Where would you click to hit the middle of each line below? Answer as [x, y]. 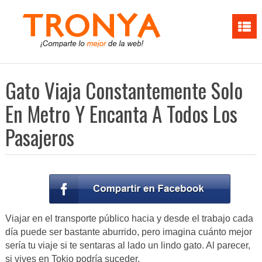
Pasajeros [39, 137]
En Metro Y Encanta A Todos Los [121, 113]
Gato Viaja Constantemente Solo [124, 90]
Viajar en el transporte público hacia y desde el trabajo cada [129, 219]
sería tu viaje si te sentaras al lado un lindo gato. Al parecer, [127, 246]
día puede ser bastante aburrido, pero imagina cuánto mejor [128, 232]
